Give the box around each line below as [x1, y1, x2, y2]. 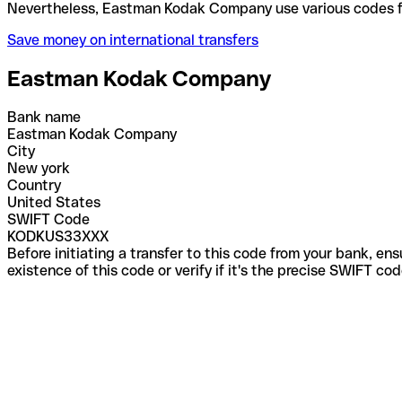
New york [7, 159, 70, 177]
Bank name [7, 108, 81, 126]
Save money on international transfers [7, 31, 258, 48]
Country [7, 176, 61, 194]
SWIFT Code [7, 210, 90, 228]
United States [7, 193, 100, 211]
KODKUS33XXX [7, 227, 109, 245]
